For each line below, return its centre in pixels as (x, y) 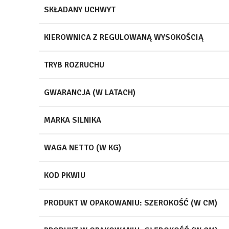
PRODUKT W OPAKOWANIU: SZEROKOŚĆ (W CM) (131, 203)
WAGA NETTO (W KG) (83, 147)
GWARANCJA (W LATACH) (90, 92)
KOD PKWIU (65, 175)
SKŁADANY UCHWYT (80, 9)
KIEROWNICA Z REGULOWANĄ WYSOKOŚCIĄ (124, 37)
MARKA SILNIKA (73, 120)
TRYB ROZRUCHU (74, 65)
